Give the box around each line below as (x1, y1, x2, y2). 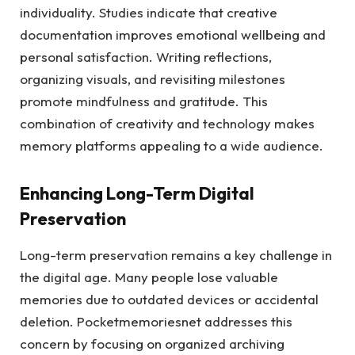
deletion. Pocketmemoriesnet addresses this (20, 312, 292, 330)
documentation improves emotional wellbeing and (20, 26, 326, 44)
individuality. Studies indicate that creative (20, 4, 277, 21)
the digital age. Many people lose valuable (20, 268, 278, 285)
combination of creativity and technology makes (20, 115, 315, 132)
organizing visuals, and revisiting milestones (20, 71, 285, 88)
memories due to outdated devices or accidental (20, 290, 319, 307)
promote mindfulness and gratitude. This (20, 93, 268, 110)
